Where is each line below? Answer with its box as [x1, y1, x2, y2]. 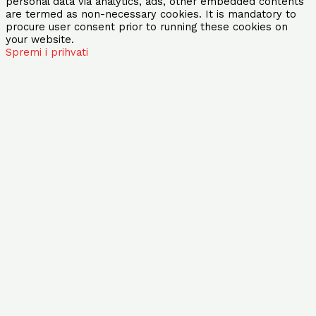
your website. [6, 33, 74, 47]
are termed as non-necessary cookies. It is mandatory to [6, 8, 296, 21]
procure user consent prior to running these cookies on [6, 20, 288, 34]
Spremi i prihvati [6, 46, 88, 59]
